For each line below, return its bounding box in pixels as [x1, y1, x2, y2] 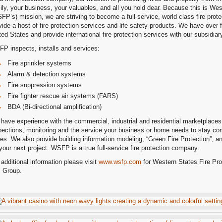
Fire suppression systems [7, 81, 84, 89]
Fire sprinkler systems [7, 59, 73, 67]
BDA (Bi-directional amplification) [7, 103, 104, 111]
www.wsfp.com [99, 158, 141, 166]
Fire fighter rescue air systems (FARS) [7, 92, 120, 100]
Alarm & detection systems [7, 70, 88, 78]
